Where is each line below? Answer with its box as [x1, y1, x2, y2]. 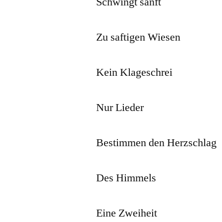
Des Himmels [96, 170, 157, 185]
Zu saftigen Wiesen [96, 30, 181, 44]
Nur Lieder [96, 100, 144, 114]
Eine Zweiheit [96, 206, 158, 220]
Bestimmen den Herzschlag [96, 135, 217, 150]
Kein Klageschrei [96, 65, 173, 79]
